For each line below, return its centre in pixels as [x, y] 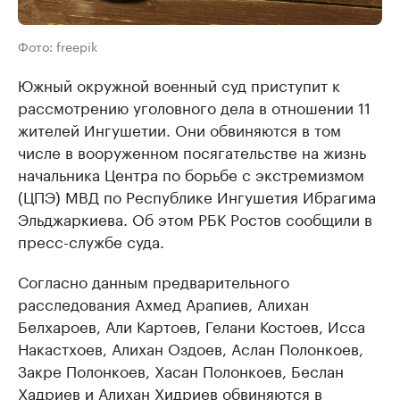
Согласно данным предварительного [154, 280]
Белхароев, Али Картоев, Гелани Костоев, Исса [192, 325]
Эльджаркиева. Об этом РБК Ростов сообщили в [195, 218]
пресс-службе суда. [91, 240]
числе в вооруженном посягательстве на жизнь [192, 151]
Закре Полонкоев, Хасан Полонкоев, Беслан [181, 370]
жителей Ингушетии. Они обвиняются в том [179, 129]
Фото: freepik [58, 46]
